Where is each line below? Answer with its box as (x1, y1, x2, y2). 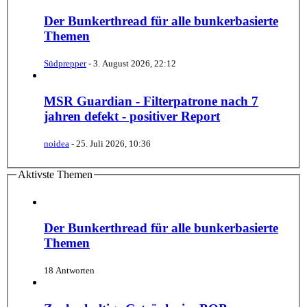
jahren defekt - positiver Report (44, 109, 220, 124)
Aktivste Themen (18, 169, 93, 181)
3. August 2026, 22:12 (93, 58, 176, 69)
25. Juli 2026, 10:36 (76, 138, 151, 149)
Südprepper (44, 58, 86, 69)
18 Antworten (44, 265, 95, 276)
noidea (44, 138, 69, 149)
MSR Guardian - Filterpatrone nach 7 (44, 94, 258, 109)
